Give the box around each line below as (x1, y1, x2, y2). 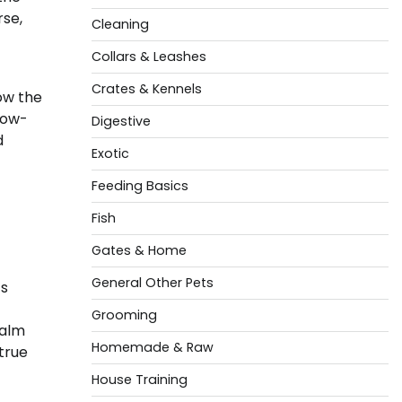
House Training (91, 371, 188, 389)
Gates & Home (91, 241, 187, 259)
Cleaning (91, 15, 149, 33)
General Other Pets (91, 274, 214, 292)
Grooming (91, 306, 157, 324)
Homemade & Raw (91, 338, 214, 356)
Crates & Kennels (91, 80, 202, 98)
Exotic (91, 144, 129, 162)
